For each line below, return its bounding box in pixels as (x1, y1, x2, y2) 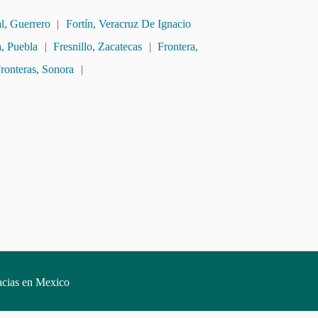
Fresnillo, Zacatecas (53, 40, 143, 53)
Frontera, (158, 40, 199, 53)
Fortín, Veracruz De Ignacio (66, 18, 192, 31)
